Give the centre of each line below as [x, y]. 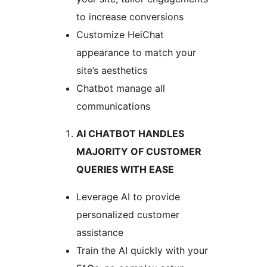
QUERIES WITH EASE [125, 170]
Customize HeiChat [120, 35]
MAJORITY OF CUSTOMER [139, 152]
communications [113, 106]
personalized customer [128, 215]
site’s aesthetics [112, 71]
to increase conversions [130, 17]
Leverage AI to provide [128, 197]
